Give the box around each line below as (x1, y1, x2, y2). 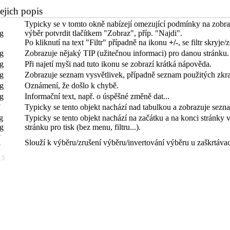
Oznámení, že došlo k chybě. (25, 81, 119, 90)
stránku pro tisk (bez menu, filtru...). (25, 123, 141, 131)
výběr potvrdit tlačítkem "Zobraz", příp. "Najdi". (25, 29, 182, 37)
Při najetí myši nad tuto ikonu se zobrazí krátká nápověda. (25, 60, 212, 68)
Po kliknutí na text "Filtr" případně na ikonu (25, 38, 169, 47)
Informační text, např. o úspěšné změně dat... (25, 92, 169, 101)
